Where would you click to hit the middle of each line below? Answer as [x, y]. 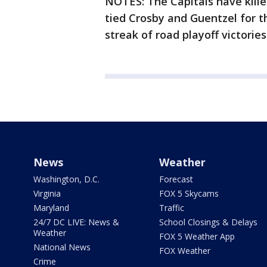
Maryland [51, 208]
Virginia [47, 193]
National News [62, 247]
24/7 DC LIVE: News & [76, 222]
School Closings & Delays [208, 222]
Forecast [176, 179]
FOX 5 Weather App [197, 236]
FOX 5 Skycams [189, 193]
